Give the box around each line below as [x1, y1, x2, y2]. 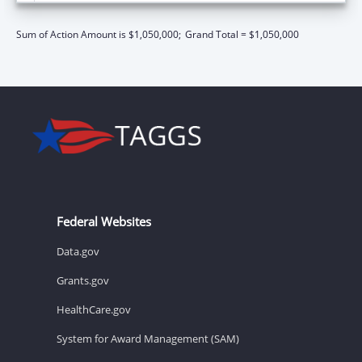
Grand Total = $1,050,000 [185, 27, 299, 41]
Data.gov [57, 243, 99, 259]
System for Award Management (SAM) [57, 330, 239, 346]
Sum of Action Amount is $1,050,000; [16, 27, 181, 41]
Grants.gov [57, 272, 109, 288]
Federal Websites [57, 213, 151, 229]
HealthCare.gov [57, 301, 131, 317]
